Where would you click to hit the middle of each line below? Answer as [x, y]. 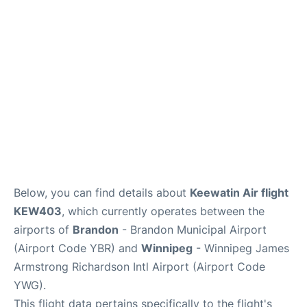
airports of [43, 229]
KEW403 [38, 211]
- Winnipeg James [241, 248]
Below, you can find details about [102, 192]
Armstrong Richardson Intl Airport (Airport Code [139, 266]
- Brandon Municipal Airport [193, 229]
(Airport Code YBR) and [77, 248]
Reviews [29, 42]
